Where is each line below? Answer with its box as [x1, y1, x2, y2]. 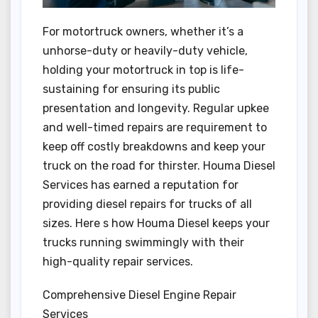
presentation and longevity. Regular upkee [43, 102, 269, 116]
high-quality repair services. [43, 255, 193, 269]
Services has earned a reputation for [43, 178, 238, 192]
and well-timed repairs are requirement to [43, 121, 267, 135]
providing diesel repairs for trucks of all [43, 197, 252, 212]
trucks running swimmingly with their [43, 236, 244, 250]
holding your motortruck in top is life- [43, 63, 244, 77]
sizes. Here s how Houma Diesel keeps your [43, 216, 270, 231]
